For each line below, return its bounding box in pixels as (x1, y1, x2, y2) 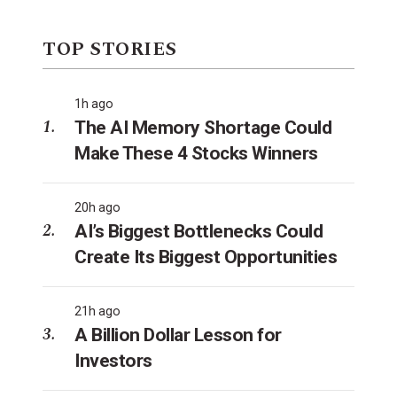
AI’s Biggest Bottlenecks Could (74, 220, 323, 242)
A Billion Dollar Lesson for (74, 323, 282, 346)
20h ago (74, 199, 121, 214)
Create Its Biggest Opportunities (74, 245, 337, 268)
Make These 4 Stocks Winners (74, 142, 318, 164)
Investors (74, 349, 152, 371)
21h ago (74, 303, 121, 318)
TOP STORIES (43, 35, 177, 64)
